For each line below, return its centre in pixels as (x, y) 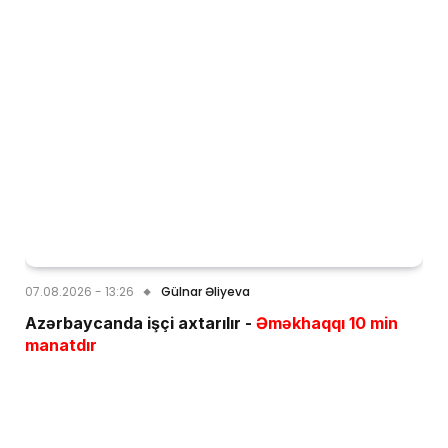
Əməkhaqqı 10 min (327, 323)
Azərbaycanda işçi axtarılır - (140, 323)
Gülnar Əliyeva (205, 292)
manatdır (61, 345)
